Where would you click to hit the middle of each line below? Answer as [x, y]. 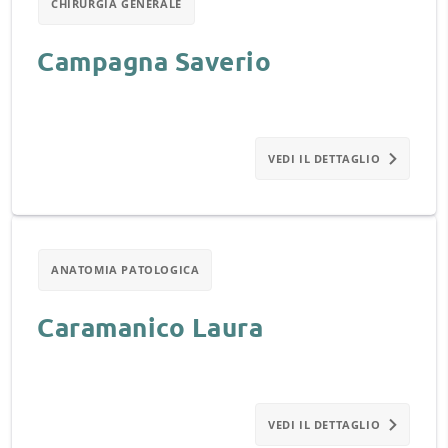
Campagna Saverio [154, 60]
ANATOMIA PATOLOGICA [125, 269]
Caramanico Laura [150, 326]
